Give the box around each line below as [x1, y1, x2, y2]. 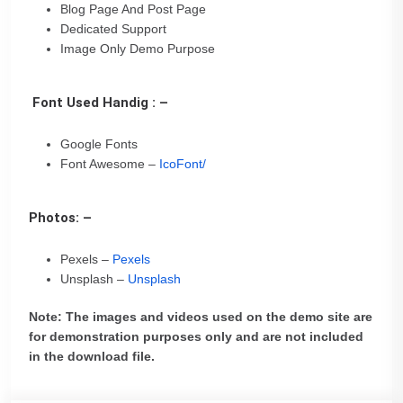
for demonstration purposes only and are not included [29, 329, 363, 344]
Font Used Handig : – [29, 94, 168, 111]
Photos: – [29, 210, 92, 226]
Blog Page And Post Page [60, 2, 206, 16]
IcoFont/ [159, 157, 206, 171]
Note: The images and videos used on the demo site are [29, 309, 372, 324]
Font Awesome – [60, 157, 159, 171]
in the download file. [29, 349, 155, 363]
